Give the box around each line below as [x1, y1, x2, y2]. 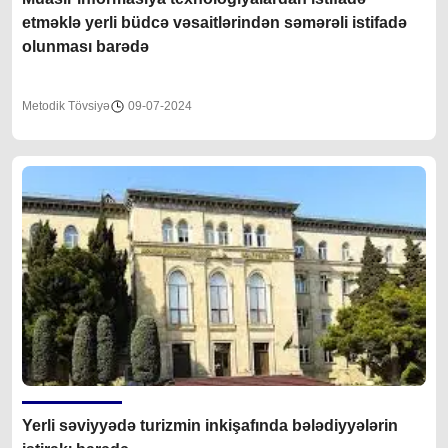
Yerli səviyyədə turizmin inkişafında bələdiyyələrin [22, 417, 292, 435]
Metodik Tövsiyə [22, 99, 110, 114]
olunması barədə [22, 38, 149, 56]
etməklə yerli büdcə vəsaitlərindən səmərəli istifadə [22, 14, 284, 32]
